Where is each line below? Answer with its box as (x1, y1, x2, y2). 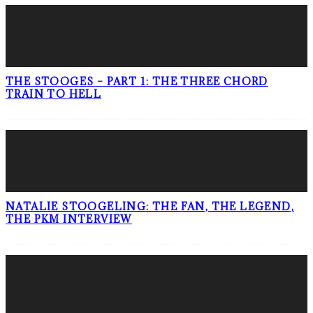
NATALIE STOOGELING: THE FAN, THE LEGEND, (6, 199, 294, 213)
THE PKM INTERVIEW (6, 212, 132, 226)
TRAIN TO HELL (6, 87, 102, 101)
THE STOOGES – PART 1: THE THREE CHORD (6, 74, 268, 88)
